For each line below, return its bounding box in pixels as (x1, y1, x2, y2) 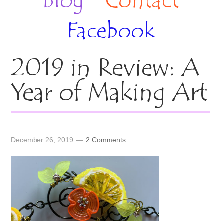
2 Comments (86, 136, 126, 144)
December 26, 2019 (11, 136, 74, 144)
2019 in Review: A (11, 55, 200, 84)
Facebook (66, 19, 155, 45)
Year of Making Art (11, 79, 208, 109)
